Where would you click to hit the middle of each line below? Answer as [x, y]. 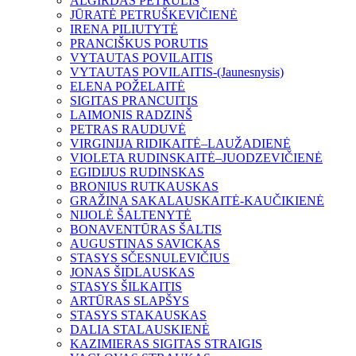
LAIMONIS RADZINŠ [131, 115]
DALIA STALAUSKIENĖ [140, 330]
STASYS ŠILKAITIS [126, 287]
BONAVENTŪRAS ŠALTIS [146, 230]
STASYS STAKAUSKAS [138, 315]
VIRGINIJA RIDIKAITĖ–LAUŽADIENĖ [180, 144]
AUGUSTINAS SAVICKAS [145, 244]
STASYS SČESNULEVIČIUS [150, 258]
